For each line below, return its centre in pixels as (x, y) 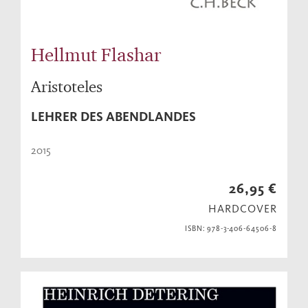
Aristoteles (67, 87)
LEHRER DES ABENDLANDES (113, 117)
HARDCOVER (243, 209)
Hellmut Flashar (96, 55)
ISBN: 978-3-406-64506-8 (231, 229)
